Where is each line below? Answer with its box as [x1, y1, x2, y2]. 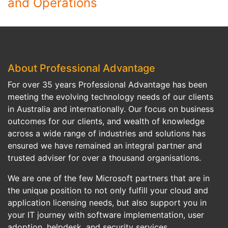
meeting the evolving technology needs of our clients [8, 92, 213, 102]
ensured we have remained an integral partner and [8, 140, 202, 151]
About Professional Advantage [8, 62, 155, 74]
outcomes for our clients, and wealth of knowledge [8, 116, 205, 126]
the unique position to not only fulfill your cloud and [8, 185, 208, 195]
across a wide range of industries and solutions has [8, 128, 206, 138]
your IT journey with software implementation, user [8, 210, 204, 220]
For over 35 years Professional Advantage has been [8, 79, 207, 90]
